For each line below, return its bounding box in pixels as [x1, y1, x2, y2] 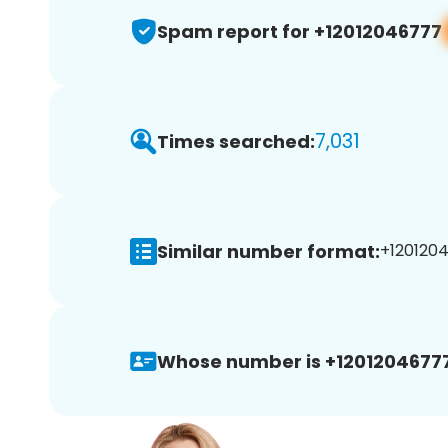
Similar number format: [157, 238, 380, 264]
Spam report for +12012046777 [157, 18, 442, 44]
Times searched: [157, 128, 315, 154]
